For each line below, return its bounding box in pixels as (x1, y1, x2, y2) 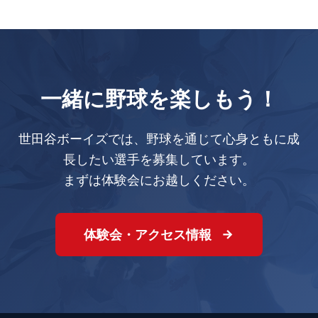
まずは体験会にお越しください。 (63, 171, 255, 188)
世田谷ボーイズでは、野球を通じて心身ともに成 (18, 130, 300, 147)
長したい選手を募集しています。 (63, 150, 255, 168)
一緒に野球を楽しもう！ (40, 84, 278, 113)
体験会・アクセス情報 (84, 226, 215, 243)
